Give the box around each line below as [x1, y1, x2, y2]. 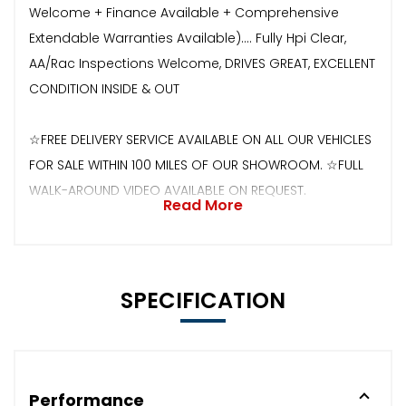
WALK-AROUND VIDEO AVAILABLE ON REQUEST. [29, 180, 306, 199]
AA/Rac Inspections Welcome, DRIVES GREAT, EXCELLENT [29, 53, 375, 72]
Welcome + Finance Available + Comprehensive [29, 3, 339, 22]
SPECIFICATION [121, 285, 285, 315]
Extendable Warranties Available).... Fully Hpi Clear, [29, 28, 346, 47]
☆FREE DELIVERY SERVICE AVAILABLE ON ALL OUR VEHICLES [29, 130, 372, 149]
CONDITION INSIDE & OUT [29, 79, 179, 98]
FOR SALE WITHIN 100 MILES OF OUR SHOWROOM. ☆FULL [29, 155, 363, 174]
